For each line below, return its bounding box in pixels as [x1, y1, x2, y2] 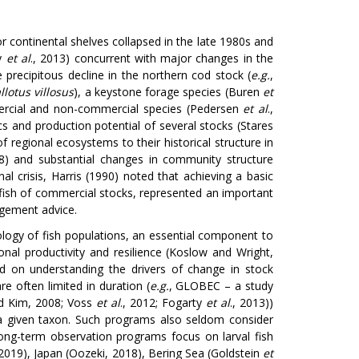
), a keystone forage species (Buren [74, 84, 264, 99]
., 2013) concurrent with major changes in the [30, 50, 274, 66]
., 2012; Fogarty [119, 295, 206, 310]
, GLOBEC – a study [168, 278, 273, 293]
